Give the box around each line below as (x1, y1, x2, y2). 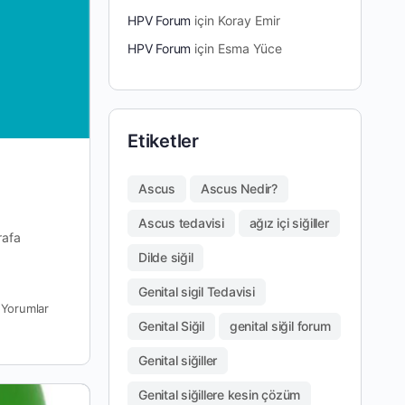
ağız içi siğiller (249, 214, 329, 231)
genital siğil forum (229, 317, 331, 334)
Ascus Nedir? (200, 180, 278, 196)
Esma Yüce (218, 40, 283, 56)
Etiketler (127, 129, 199, 152)
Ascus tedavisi (138, 214, 224, 231)
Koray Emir (218, 12, 281, 28)
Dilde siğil (138, 249, 193, 265)
